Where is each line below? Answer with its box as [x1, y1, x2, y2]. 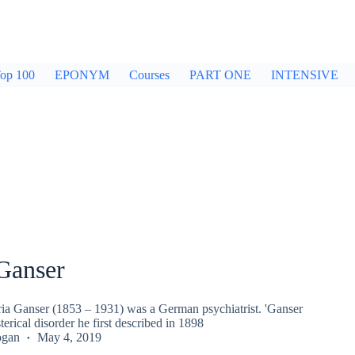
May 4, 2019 [36, 330, 101, 344]
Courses [129, 68, 170, 82]
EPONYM [55, 68, 109, 82]
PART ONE [189, 68, 251, 82]
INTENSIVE [271, 68, 338, 82]
